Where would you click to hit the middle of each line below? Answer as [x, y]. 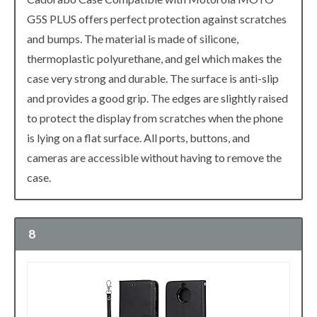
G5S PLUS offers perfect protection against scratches [157, 18]
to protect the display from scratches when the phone [155, 117]
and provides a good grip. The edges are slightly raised [157, 98]
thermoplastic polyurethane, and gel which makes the [154, 58]
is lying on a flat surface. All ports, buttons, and [138, 137]
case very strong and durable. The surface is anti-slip [153, 78]
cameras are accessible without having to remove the [154, 157]
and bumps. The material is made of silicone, [133, 38]
